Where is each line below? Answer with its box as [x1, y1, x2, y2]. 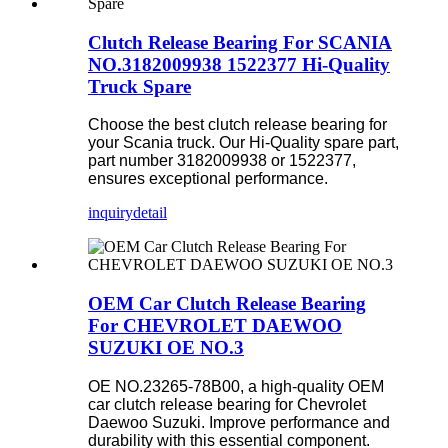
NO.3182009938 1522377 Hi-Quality [88, 53, 390, 75]
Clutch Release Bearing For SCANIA [88, 31, 392, 53]
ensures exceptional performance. [88, 170, 328, 188]
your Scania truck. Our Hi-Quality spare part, [88, 134, 399, 152]
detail [133, 204, 167, 222]
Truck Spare [88, 75, 191, 97]
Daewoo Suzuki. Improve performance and [88, 413, 390, 431]
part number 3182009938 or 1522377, [88, 152, 356, 170]
